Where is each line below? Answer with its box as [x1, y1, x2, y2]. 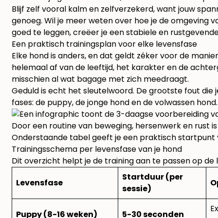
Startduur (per [122, 171, 183, 183]
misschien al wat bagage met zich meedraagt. [12, 73, 189, 85]
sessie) [122, 183, 151, 195]
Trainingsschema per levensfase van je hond [12, 144, 182, 155]
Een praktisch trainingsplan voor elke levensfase [12, 38, 197, 50]
